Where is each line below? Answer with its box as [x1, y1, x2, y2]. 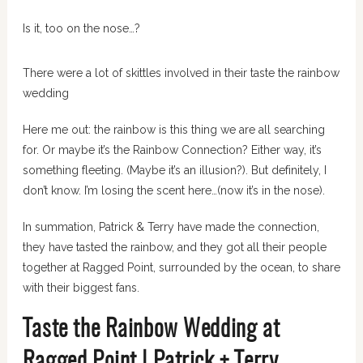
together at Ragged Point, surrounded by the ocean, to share [22, 261, 340, 275]
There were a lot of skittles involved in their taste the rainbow [22, 66, 340, 80]
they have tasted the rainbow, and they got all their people [22, 241, 327, 254]
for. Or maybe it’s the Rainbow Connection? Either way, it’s [22, 143, 322, 157]
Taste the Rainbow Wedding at [22, 318, 280, 343]
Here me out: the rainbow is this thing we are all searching [22, 123, 325, 137]
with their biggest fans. [22, 281, 139, 295]
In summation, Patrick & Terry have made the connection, [22, 220, 319, 234]
